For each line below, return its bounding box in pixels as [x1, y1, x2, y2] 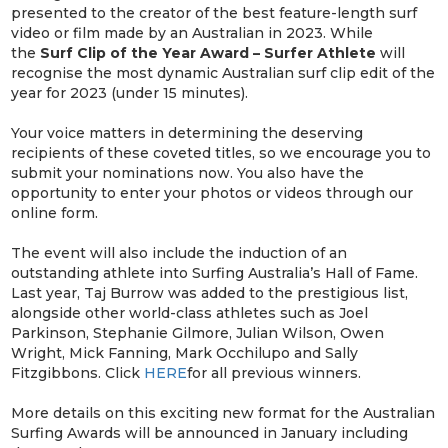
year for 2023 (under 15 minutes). [11, 83, 249, 102]
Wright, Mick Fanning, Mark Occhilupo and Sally [11, 343, 359, 362]
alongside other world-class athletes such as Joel [11, 303, 369, 322]
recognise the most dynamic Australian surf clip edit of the [11, 63, 436, 82]
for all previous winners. [187, 363, 362, 382]
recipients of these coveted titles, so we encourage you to [11, 143, 432, 162]
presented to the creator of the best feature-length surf [11, 3, 418, 22]
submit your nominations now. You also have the [11, 163, 365, 182]
